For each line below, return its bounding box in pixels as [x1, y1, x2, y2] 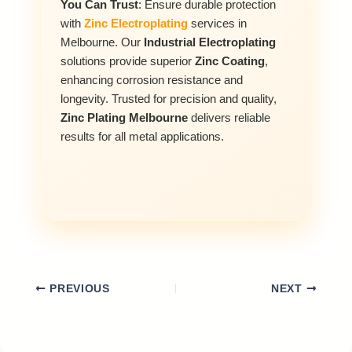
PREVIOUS [46, 283, 110, 295]
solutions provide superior [60, 55, 196, 68]
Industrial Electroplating [144, 36, 277, 49]
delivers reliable [188, 112, 271, 125]
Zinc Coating [195, 55, 266, 68]
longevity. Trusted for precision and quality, [60, 93, 277, 106]
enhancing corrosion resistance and [60, 74, 244, 87]
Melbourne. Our [60, 36, 145, 49]
